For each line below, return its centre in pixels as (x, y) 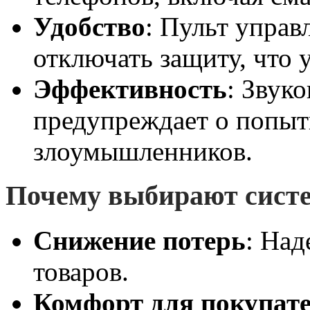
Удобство (89, 26)
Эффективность (130, 89)
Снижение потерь (139, 240)
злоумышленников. (143, 151)
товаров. (81, 272)
